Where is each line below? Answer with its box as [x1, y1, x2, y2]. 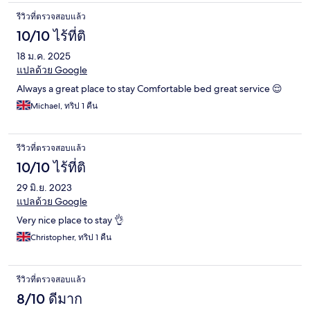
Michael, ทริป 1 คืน [30, 100, 98, 112]
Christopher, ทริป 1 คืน [30, 232, 111, 244]
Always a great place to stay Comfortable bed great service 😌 [17, 82, 282, 95]
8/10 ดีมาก [17, 291, 82, 308]
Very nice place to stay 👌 [17, 214, 124, 227]
